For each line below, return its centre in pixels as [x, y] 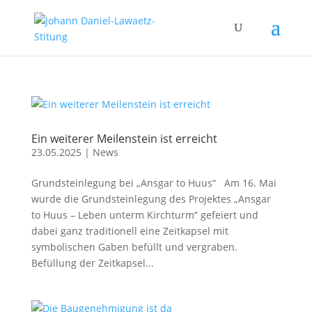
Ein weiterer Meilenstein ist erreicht [125, 139]
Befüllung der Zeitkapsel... [92, 263]
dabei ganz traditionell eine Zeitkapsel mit [130, 231]
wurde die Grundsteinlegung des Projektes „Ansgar [151, 199]
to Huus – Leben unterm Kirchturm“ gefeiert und [145, 215]
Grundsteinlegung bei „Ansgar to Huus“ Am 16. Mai [154, 183]
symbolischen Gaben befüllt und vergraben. [134, 247]
